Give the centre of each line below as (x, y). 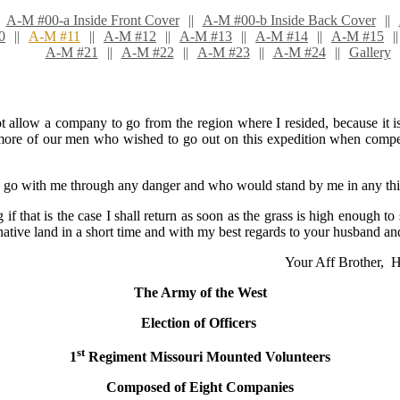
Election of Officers (198, 323)
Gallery (370, 52)
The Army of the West (200, 292)
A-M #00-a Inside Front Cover (92, 20)
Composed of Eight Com (181, 387)
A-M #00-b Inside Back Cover (289, 20)
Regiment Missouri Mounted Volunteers (208, 357)
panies (275, 387)
